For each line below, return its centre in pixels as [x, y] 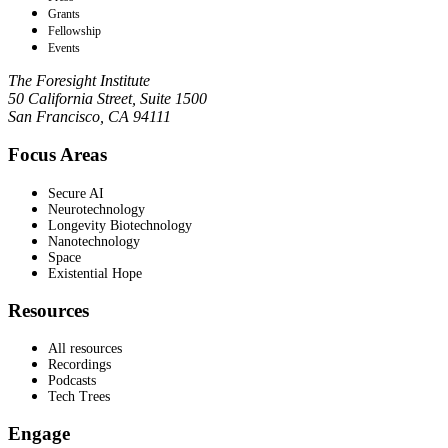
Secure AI [76, 193]
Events [64, 47]
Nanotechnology [94, 241]
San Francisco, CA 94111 [89, 116]
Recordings [79, 365]
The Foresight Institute [79, 80]
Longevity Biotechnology [120, 225]
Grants [64, 13]
